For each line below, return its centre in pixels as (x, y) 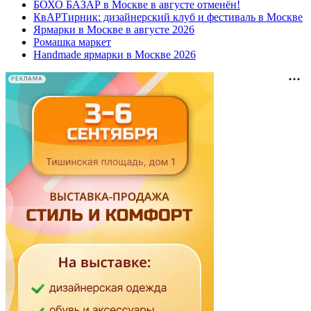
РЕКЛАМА (27, 79)
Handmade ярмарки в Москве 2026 (115, 54)
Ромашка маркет (72, 42)
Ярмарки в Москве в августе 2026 (114, 29)
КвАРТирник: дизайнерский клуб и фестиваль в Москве (168, 17)
